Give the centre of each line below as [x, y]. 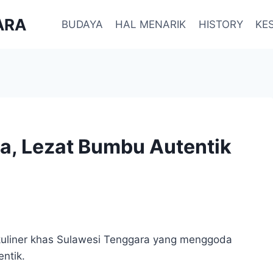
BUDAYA [82, 24]
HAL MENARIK [151, 24]
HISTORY [221, 24]
